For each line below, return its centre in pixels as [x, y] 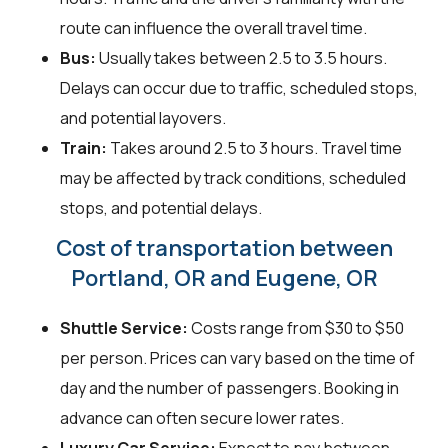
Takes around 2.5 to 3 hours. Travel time [254, 148]
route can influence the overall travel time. [213, 28]
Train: [83, 148]
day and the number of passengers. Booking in [229, 388]
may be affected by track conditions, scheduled [233, 178]
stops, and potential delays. [161, 208]
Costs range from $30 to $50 [296, 328]
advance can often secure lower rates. [202, 418]
